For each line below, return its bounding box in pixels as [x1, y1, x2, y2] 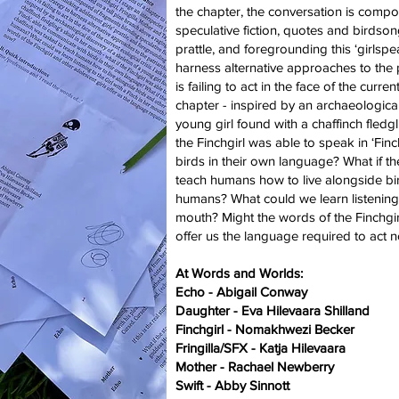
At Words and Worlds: [175, 265, 303, 281]
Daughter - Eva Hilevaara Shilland [175, 303, 370, 318]
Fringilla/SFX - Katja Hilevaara [175, 340, 346, 355]
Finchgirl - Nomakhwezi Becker [175, 322, 354, 337]
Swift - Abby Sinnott [175, 378, 289, 393]
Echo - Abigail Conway [175, 284, 307, 299]
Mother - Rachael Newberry [175, 359, 334, 374]
